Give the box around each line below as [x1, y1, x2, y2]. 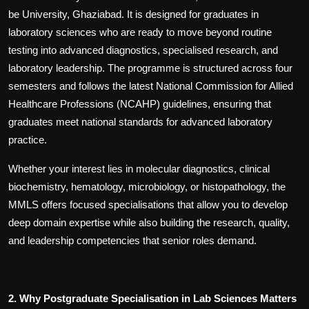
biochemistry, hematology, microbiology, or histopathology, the [8, 181, 286, 193]
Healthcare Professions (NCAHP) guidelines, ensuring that [8, 98, 271, 110]
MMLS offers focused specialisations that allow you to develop [8, 199, 288, 211]
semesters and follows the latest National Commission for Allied [8, 80, 293, 92]
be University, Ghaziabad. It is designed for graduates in [8, 8, 259, 21]
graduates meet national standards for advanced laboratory [8, 116, 272, 128]
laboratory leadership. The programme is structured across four [8, 62, 292, 74]
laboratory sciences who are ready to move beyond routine [8, 26, 272, 39]
